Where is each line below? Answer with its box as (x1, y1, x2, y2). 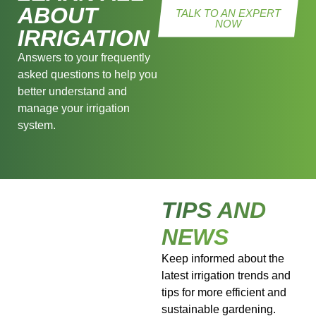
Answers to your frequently (18, 51, 150, 63)
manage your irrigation (18, 102, 130, 114)
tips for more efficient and (162, 286, 287, 298)
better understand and (18, 85, 127, 97)
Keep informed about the (162, 252, 285, 265)
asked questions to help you (18, 68, 157, 80)
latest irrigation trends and (162, 269, 291, 281)
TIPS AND (162, 197, 267, 223)
